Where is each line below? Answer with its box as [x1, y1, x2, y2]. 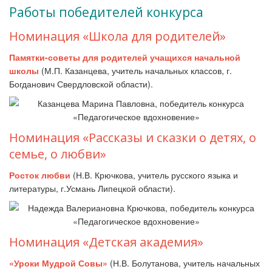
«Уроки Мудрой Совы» [9, 257, 107, 269]
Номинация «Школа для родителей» [9, 28, 226, 44]
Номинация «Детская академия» [9, 234, 203, 250]
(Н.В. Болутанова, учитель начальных [107, 257, 260, 269]
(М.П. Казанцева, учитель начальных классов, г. [39, 64, 232, 76]
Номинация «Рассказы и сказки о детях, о [9, 129, 256, 146]
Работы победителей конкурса [9, 4, 203, 21]
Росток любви [9, 169, 70, 181]
